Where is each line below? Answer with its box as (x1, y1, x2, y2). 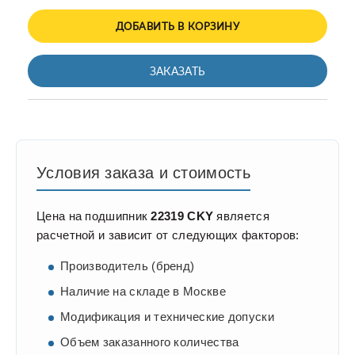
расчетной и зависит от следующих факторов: (36, 228, 300, 242)
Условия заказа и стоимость (36, 164, 250, 182)
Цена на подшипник (36, 209, 151, 223)
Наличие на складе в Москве (60, 284, 226, 299)
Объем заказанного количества (60, 335, 239, 349)
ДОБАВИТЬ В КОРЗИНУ (115, 20, 240, 33)
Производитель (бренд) (60, 259, 195, 273)
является (213, 209, 269, 223)
